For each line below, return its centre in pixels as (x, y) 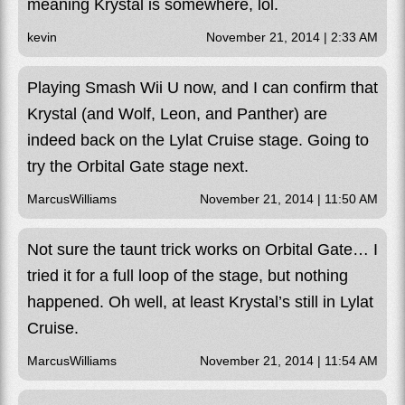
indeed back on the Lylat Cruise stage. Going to (198, 140)
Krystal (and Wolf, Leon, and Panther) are (177, 113)
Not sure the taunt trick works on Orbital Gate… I (202, 249)
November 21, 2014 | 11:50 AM (289, 198)
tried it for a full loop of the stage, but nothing (188, 275)
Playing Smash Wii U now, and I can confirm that (202, 87)
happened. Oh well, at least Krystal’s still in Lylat (200, 301)
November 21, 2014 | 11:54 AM (289, 360)
